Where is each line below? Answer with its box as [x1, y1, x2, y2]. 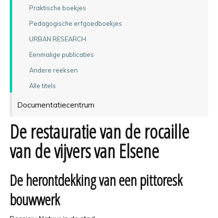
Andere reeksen [29, 66, 78, 74]
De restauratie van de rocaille [10, 118, 189, 144]
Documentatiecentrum [17, 99, 94, 109]
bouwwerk [10, 188, 60, 210]
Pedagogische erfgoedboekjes [29, 19, 122, 27]
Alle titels [29, 81, 56, 90]
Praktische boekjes [29, 3, 86, 12]
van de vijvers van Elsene [10, 138, 159, 163]
